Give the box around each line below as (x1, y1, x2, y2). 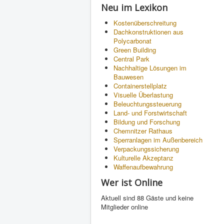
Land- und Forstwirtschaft (113, 108, 187, 117)
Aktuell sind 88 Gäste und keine (101, 193, 193, 202)
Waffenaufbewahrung (113, 162, 173, 171)
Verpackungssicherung (113, 144, 179, 153)
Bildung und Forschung (113, 117, 180, 126)
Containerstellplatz (113, 81, 167, 90)
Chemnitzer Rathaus (113, 126, 172, 135)
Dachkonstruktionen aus (113, 27, 183, 36)
